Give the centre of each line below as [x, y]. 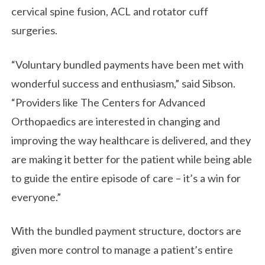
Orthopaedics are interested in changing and [116, 121]
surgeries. [35, 30]
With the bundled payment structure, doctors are [127, 231]
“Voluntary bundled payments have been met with [128, 64]
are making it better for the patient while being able [132, 159]
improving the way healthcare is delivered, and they [131, 140]
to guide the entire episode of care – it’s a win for [126, 178]
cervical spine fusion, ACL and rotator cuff [110, 12]
